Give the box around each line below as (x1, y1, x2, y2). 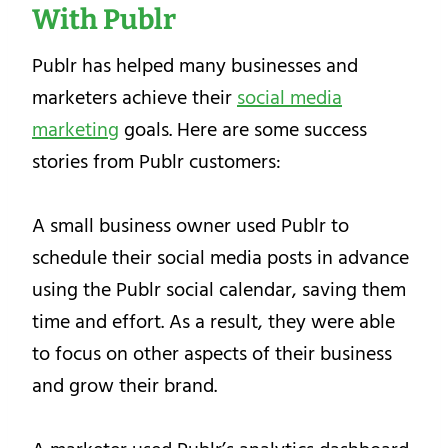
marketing (32, 114, 119, 147)
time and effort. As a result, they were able (32, 306, 395, 339)
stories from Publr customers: (32, 146, 281, 179)
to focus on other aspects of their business (32, 338, 392, 371)
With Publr (32, 3, 176, 37)
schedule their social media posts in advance (32, 242, 409, 275)
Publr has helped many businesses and (32, 50, 358, 83)
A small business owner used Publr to (32, 210, 349, 243)
